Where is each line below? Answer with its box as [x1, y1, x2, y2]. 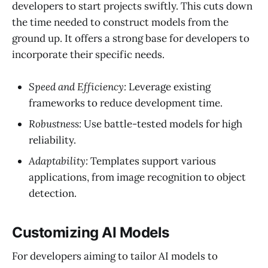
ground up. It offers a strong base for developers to [12, 31, 249, 45]
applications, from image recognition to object [29, 170, 246, 184]
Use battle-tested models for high [81, 117, 242, 130]
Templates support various [88, 154, 216, 167]
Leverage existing [126, 80, 211, 93]
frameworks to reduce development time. [29, 96, 223, 109]
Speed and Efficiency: [29, 80, 126, 93]
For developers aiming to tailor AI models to [12, 249, 218, 263]
